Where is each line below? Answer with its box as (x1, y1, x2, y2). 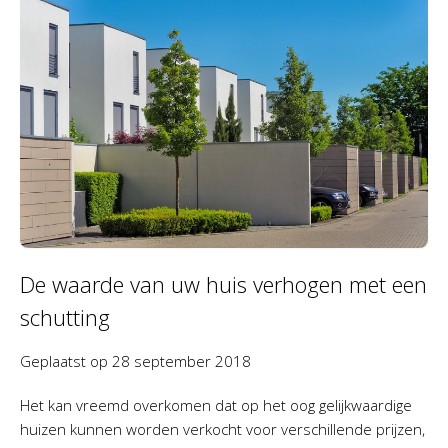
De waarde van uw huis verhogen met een (20, 268, 427, 299)
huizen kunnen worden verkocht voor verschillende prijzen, (20, 418, 425, 439)
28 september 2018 (112, 350, 251, 371)
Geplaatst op (20, 350, 112, 371)
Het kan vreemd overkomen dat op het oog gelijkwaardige (20, 394, 412, 415)
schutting (20, 301, 110, 332)
